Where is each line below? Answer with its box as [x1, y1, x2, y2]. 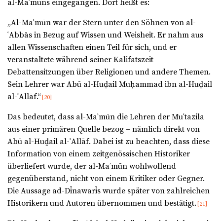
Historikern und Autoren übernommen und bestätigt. [7, 198, 196, 209]
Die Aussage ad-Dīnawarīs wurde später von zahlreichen [7, 186, 210, 196]
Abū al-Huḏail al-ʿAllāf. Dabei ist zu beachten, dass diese [7, 137, 210, 147]
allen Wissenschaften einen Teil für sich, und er [7, 42, 177, 53]
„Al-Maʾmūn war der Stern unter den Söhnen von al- [7, 18, 196, 28]
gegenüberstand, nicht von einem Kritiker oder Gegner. [7, 174, 205, 184]
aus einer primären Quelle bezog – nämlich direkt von [7, 124, 200, 135]
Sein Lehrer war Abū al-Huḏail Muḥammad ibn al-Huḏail [7, 79, 212, 90]
